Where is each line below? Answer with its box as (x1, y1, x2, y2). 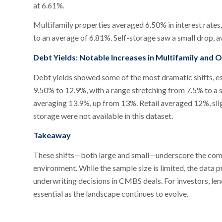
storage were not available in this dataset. (33, 111, 173, 120)
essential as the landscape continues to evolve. (33, 188, 188, 198)
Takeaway (33, 130, 71, 140)
